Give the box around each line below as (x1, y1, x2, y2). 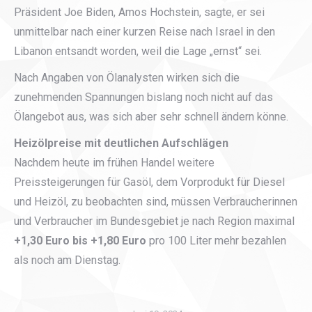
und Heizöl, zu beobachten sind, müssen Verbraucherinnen (14, 195, 297, 208)
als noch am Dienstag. (14, 253, 120, 267)
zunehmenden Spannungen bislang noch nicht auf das (14, 91, 273, 104)
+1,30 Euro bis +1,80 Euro (14, 234, 146, 247)
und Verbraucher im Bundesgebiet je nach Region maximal (14, 214, 295, 228)
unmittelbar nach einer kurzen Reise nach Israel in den (14, 25, 275, 38)
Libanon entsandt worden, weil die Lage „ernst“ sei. (14, 45, 262, 58)
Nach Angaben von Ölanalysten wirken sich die (14, 71, 240, 84)
